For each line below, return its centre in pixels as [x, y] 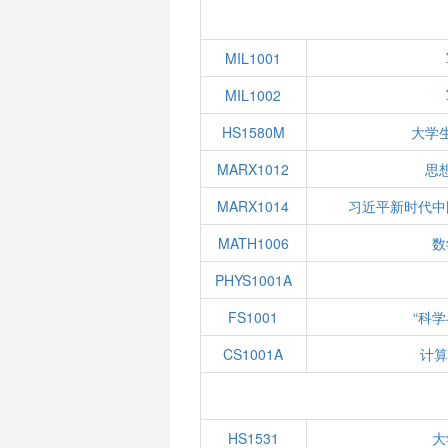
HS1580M [253, 132]
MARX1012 [253, 169]
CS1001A [253, 354]
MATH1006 [253, 243]
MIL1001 [253, 58]
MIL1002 [253, 95]
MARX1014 [253, 206]
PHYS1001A [253, 280]
